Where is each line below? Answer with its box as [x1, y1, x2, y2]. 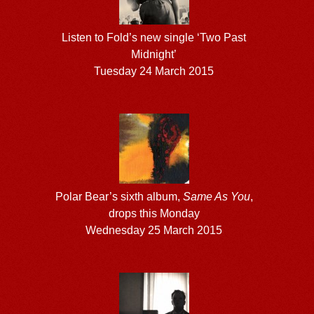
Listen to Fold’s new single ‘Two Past [62, 31, 247, 43]
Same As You [182, 190, 250, 203]
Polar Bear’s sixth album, [55, 190, 183, 203]
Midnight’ [131, 48, 177, 60]
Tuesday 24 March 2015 [94, 64, 214, 77]
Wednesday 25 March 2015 [86, 224, 223, 236]
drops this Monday [108, 207, 200, 219]
